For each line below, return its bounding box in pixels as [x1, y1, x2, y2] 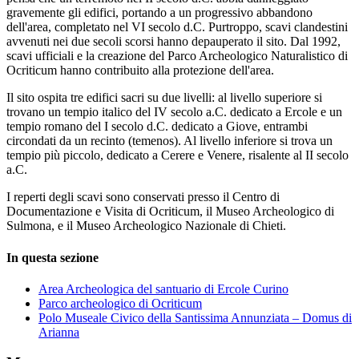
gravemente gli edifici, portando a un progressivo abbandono [6, 6, 313, 20]
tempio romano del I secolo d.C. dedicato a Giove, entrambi [6, 119, 308, 134]
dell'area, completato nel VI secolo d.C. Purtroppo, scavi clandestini [6, 20, 348, 34]
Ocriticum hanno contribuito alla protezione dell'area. [6, 63, 274, 78]
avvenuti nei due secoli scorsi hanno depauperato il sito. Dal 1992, [6, 34, 341, 49]
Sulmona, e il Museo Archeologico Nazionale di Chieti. [6, 219, 286, 233]
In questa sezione [6, 250, 99, 264]
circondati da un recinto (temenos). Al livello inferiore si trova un [6, 134, 333, 148]
